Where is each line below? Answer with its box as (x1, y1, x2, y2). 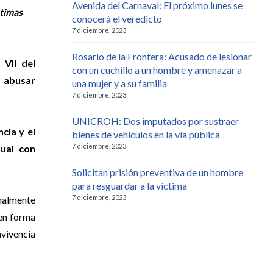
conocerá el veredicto (72, 12, 162, 24)
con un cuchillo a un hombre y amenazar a (72, 63, 242, 76)
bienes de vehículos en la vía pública (72, 128, 220, 140)
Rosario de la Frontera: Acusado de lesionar (72, 50, 252, 62)
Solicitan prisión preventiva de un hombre (72, 166, 243, 178)
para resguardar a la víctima (72, 179, 187, 191)
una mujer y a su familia (72, 77, 167, 89)
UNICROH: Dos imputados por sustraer (72, 115, 239, 127)
